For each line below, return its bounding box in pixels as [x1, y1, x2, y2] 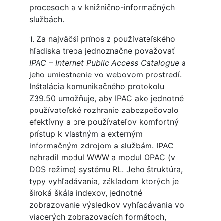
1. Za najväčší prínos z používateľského [29, 34, 175, 44]
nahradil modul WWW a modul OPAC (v [29, 152, 175, 163]
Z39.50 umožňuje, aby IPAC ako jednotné [29, 93, 184, 104]
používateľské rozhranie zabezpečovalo [29, 105, 179, 115]
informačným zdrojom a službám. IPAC [29, 141, 174, 151]
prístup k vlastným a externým [29, 129, 143, 139]
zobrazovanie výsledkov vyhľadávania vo [29, 200, 184, 210]
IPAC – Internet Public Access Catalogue [29, 58, 179, 68]
